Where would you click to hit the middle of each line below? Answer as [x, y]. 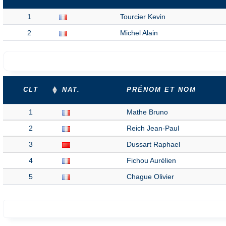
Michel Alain [139, 33]
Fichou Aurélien [151, 160]
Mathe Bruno [147, 112]
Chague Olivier [150, 177]
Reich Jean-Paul [153, 128]
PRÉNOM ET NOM [161, 90]
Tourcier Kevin [143, 17]
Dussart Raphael [153, 144]
